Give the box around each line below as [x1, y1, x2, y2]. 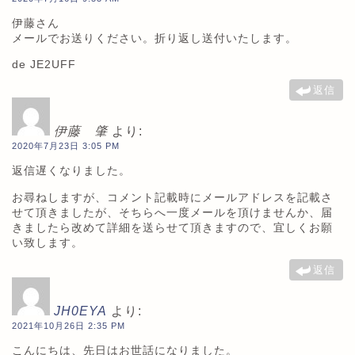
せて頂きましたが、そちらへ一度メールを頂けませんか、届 [12, 205, 333, 219]
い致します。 [12, 235, 83, 249]
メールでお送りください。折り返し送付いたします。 [12, 32, 297, 45]
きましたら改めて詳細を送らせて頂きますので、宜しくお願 [12, 220, 333, 234]
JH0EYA [54, 303, 107, 318]
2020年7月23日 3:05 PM [12, 140, 120, 151]
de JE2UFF [12, 57, 76, 71]
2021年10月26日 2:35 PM [12, 320, 125, 330]
